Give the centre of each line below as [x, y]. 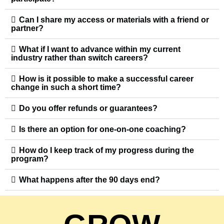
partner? [27, 28]
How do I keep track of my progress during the [106, 150]
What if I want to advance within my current [100, 49]
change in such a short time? [66, 87]
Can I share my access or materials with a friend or [114, 19]
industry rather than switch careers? [79, 57]
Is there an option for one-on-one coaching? [102, 129]
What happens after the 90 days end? [89, 179]
